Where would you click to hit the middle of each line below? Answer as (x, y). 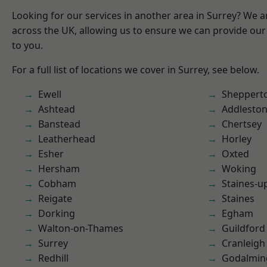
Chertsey (242, 124)
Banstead (59, 124)
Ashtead (57, 109)
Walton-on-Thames (81, 228)
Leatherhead (67, 139)
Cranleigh (243, 243)
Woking (239, 169)
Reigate (55, 198)
